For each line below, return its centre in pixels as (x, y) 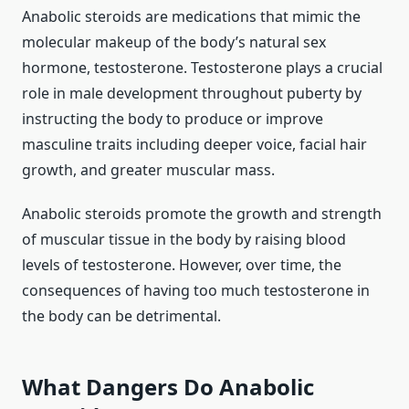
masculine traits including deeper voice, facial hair (194, 145)
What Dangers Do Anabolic (168, 387)
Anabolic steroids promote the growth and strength (202, 214)
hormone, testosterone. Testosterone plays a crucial (202, 68)
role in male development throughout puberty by (192, 94)
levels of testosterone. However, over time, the (182, 265)
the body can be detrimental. (121, 316)
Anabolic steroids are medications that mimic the (191, 17)
